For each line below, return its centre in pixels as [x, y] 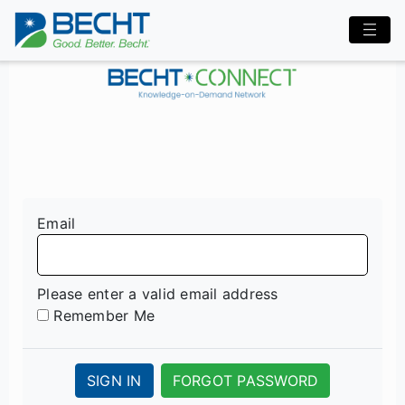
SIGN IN [114, 381]
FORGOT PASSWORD [245, 381]
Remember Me [104, 316]
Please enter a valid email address [158, 294]
